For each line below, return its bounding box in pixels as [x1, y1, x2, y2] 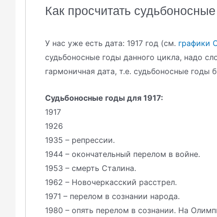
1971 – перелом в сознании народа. [45, 191, 180, 201]
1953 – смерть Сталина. [45, 163, 136, 173]
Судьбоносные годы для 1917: [45, 93, 163, 103]
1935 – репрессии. [45, 135, 115, 145]
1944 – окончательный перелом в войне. [45, 149, 200, 159]
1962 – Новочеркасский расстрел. [45, 177, 177, 187]
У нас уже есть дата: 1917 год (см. [45, 38, 178, 48]
